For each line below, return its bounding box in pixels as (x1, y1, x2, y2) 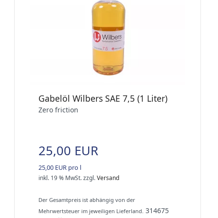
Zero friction (38, 105, 78, 115)
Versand (97, 174, 119, 182)
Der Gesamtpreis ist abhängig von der (38, 196, 135, 204)
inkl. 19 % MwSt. (38, 174, 82, 182)
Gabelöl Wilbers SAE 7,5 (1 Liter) (38, 92, 167, 105)
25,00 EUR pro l (38, 163, 81, 172)
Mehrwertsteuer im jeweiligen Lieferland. (38, 207, 144, 215)
